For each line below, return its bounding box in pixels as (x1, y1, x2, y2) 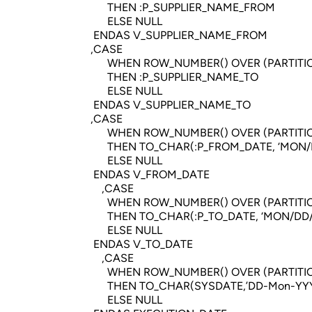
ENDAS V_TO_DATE (85, 237, 193, 251)
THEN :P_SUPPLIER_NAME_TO (85, 70, 258, 84)
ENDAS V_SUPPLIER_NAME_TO (85, 98, 251, 111)
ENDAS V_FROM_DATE (85, 168, 210, 181)
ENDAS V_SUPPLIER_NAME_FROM (85, 29, 267, 42)
